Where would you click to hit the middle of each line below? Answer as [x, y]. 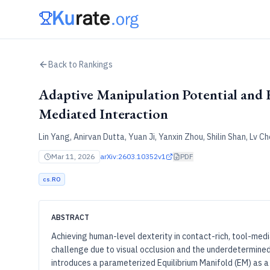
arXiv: [109, 156]
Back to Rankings [80, 64]
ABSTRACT [70, 217]
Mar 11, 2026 [73, 156]
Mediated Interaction [103, 114]
